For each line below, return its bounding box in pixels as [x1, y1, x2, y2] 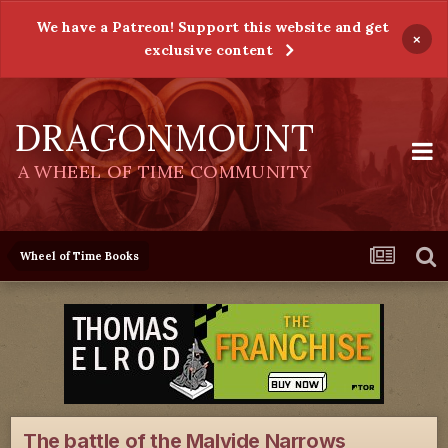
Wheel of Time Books [20, 249, 139, 263]
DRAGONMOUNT [15, 115, 314, 161]
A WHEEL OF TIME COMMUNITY [17, 160, 312, 183]
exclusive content [144, 41, 273, 59]
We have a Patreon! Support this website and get [35, 18, 389, 36]
